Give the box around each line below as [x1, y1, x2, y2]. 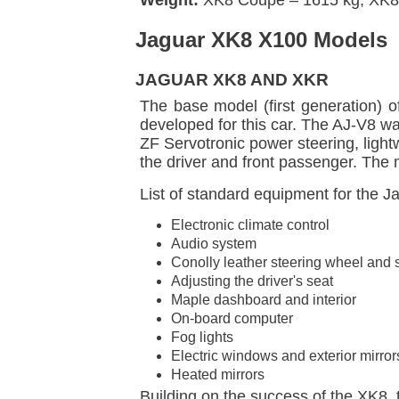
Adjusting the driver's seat [171, 273, 333, 289]
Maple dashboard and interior [171, 291, 356, 307]
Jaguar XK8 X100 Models [135, 27, 387, 52]
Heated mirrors [171, 366, 265, 382]
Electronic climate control [171, 216, 330, 232]
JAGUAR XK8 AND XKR [135, 69, 329, 89]
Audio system [171, 235, 256, 251]
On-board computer [171, 310, 293, 326]
